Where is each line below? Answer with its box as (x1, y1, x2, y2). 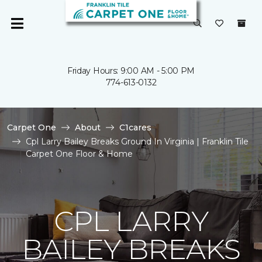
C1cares (119, 122, 151, 133)
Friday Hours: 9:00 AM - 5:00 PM (67, 65, 195, 76)
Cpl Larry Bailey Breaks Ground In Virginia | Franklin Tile (26, 136, 249, 147)
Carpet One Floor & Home (26, 149, 133, 159)
